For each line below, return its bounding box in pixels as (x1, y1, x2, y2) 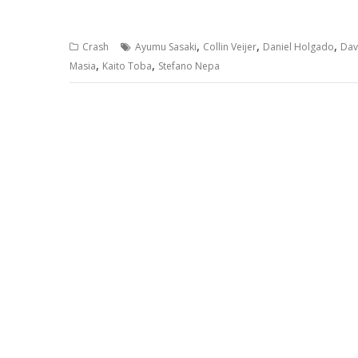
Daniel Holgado (263, 39, 334, 54)
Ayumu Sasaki (135, 39, 197, 54)
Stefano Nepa (158, 58, 220, 73)
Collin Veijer (203, 39, 257, 54)
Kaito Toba (102, 58, 152, 73)
